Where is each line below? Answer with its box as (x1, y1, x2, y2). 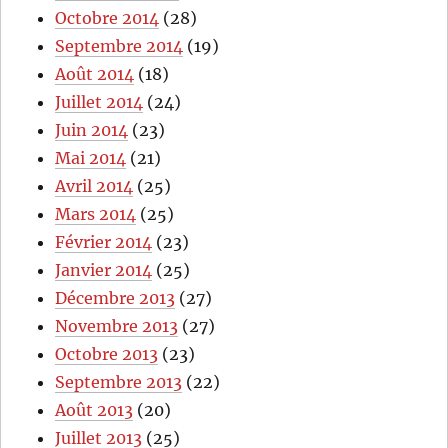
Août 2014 (55, 63, 135, 84)
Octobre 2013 (55, 343, 159, 364)
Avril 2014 (55, 175, 134, 196)
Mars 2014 (55, 203, 137, 224)
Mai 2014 (55, 147, 127, 168)
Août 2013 (55, 399, 134, 420)
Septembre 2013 (55, 371, 183, 392)
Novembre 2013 (55, 315, 179, 336)
